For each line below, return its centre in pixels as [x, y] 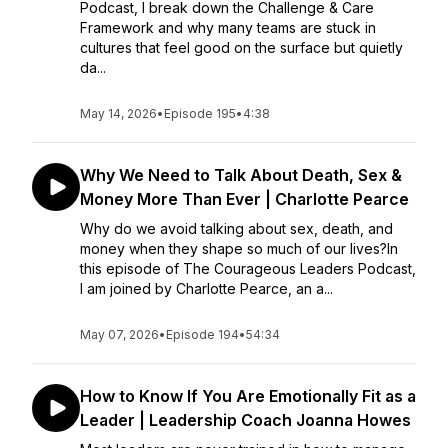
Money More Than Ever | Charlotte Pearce [244, 199]
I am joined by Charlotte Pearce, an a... [206, 288]
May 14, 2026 [118, 113]
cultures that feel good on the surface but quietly [241, 47]
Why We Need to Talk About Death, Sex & [241, 175]
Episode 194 [202, 334]
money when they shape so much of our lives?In [239, 248]
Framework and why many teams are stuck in [228, 27]
